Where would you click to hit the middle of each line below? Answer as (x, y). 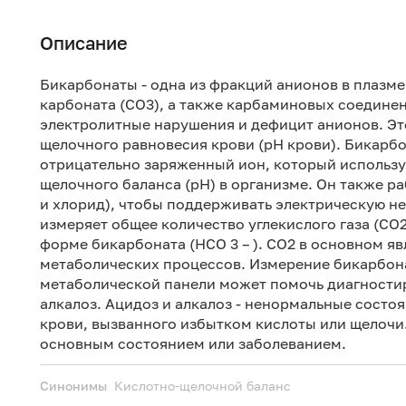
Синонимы (73, 386)
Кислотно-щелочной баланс (203, 386)
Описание (84, 43)
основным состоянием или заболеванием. (193, 343)
